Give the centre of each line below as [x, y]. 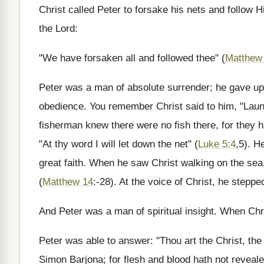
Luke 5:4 [217, 144]
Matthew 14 [68, 182]
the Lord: [58, 29]
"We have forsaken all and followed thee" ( [132, 58]
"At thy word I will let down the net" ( [118, 144]
